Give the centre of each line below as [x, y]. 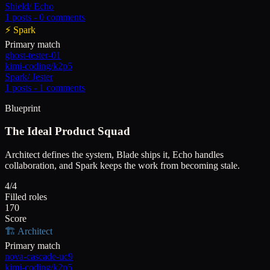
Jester [42, 77]
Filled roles [26, 197]
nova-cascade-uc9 [39, 257]
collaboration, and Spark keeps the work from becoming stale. [122, 166]
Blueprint [23, 108]
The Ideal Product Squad [67, 131]
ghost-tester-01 [33, 55]
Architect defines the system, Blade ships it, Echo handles [114, 155]
